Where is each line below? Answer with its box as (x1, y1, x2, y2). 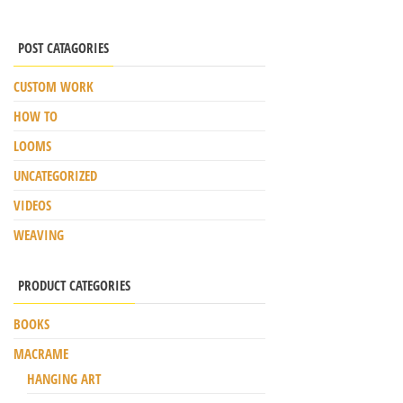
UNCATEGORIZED (13, 166, 97, 185)
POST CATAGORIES (18, 39, 109, 58)
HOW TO (13, 107, 58, 126)
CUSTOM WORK (13, 77, 94, 96)
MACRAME (13, 345, 68, 363)
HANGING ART (27, 370, 101, 389)
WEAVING (13, 226, 64, 245)
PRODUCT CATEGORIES (18, 276, 130, 295)
